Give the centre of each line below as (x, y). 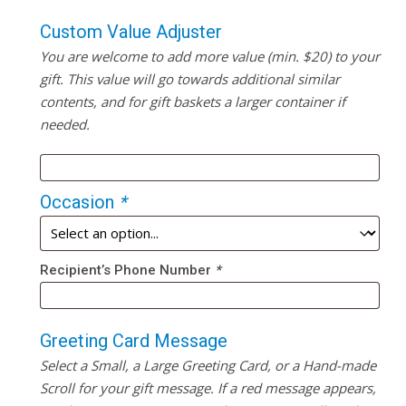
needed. (64, 124)
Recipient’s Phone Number (127, 270)
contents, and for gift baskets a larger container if (192, 101)
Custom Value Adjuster (130, 31)
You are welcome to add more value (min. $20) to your (209, 56)
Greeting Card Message (133, 340)
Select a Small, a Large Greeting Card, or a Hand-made (208, 365)
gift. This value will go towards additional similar (189, 78)
